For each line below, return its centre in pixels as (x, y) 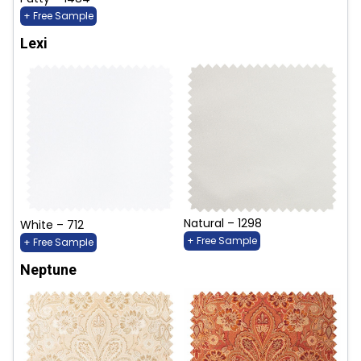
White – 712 (52, 225)
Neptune (48, 270)
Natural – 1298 (223, 224)
